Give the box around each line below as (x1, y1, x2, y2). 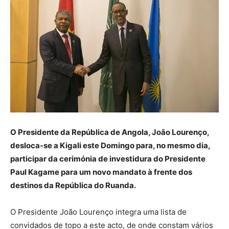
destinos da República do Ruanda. (10, 180, 136, 190)
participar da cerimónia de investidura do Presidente (10, 153, 205, 164)
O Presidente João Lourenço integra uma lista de (10, 207, 187, 217)
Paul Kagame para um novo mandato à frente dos (10, 167, 192, 177)
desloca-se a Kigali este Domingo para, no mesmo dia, (10, 140, 210, 150)
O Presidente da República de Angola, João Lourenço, (10, 127, 209, 137)
